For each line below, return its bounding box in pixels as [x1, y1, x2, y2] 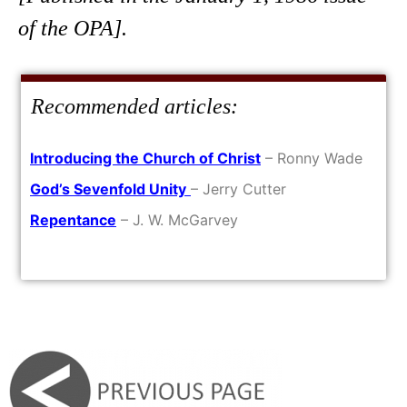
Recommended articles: [25, 94, 238, 118]
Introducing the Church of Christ [30, 149, 261, 167]
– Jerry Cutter [191, 180, 286, 198]
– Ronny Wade [261, 149, 362, 167]
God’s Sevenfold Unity [30, 180, 186, 198]
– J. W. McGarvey [116, 211, 238, 229]
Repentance [30, 211, 116, 229]
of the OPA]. [18, 16, 127, 40]
